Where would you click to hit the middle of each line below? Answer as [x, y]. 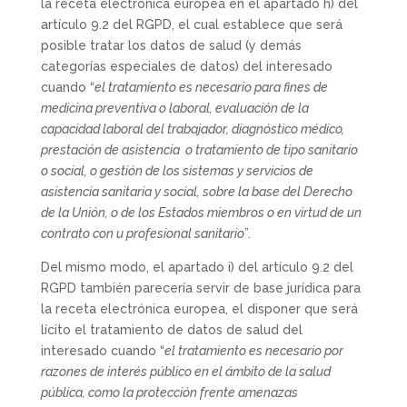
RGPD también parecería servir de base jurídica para [200, 288]
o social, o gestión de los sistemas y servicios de [177, 170]
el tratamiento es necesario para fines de [211, 87]
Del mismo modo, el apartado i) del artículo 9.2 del [197, 267]
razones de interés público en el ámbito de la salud [185, 371]
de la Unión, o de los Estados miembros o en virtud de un [201, 212]
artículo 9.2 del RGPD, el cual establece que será [191, 24]
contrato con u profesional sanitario [142, 233]
